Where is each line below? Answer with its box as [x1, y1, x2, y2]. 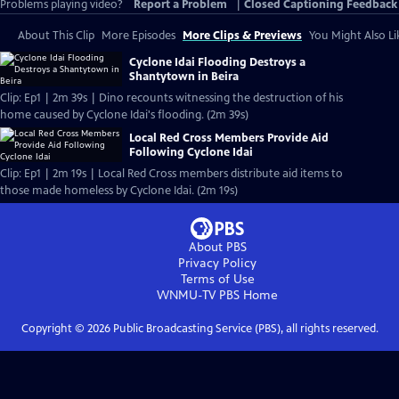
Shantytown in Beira [129, 69, 239, 84]
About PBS [188, 240, 247, 255]
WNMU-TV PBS [157, 288, 240, 303]
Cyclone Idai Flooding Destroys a [129, 54, 305, 69]
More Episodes [102, 28, 175, 43]
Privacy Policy [178, 256, 256, 271]
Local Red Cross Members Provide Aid [129, 130, 329, 145]
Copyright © [20, 322, 87, 336]
